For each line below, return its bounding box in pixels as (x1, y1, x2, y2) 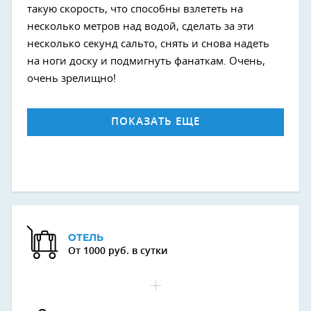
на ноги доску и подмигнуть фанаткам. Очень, (27, 56, 265, 67)
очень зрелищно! (27, 74, 116, 85)
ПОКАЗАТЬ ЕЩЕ (111, 117, 200, 128)
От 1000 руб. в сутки (67, 246, 168, 257)
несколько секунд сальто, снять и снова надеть (27, 39, 269, 50)
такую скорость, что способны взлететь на (27, 4, 243, 15)
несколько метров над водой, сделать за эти (27, 22, 254, 33)
